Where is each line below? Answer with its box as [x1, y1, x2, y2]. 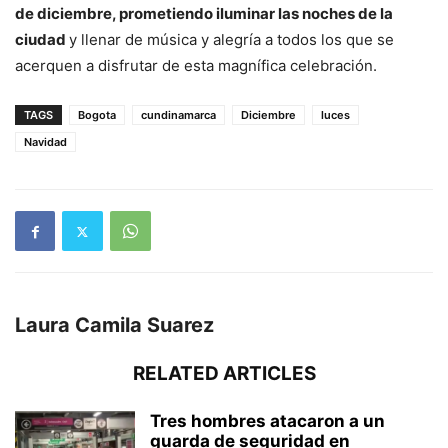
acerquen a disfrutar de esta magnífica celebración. [15, 56, 377, 76]
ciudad [15, 30, 69, 50]
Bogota [78, 108, 116, 123]
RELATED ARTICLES [132, 362, 316, 386]
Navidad [24, 135, 67, 150]
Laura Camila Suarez [15, 313, 214, 338]
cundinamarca [141, 108, 216, 123]
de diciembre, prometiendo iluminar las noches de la [15, 4, 393, 24]
